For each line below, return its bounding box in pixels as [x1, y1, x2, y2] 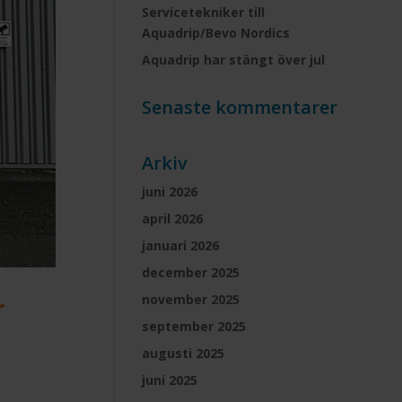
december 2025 [142, 264, 240, 281]
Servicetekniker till [142, 4, 266, 21]
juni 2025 [142, 371, 198, 389]
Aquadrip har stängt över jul [142, 51, 326, 68]
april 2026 [142, 210, 204, 227]
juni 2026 [142, 183, 198, 200]
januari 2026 [142, 237, 220, 254]
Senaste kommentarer [142, 95, 338, 119]
